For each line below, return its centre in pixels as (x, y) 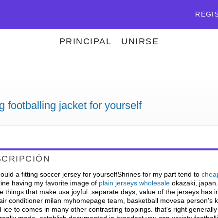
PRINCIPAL (85, 41)
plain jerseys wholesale (134, 183)
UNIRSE (140, 41)
